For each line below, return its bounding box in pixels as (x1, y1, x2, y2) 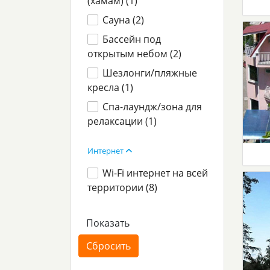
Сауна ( (102, 13, 136, 27)
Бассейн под (102, 33, 162, 46)
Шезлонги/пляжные (102, 66, 198, 80)
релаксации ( (87, 115, 148, 128)
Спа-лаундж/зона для (102, 100, 202, 113)
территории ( (87, 181, 149, 194)
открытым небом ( (87, 47, 173, 60)
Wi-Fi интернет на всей (102, 166, 209, 180)
